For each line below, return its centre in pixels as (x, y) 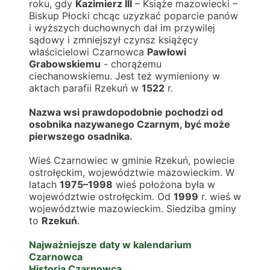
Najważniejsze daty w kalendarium (110, 245)
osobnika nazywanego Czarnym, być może (130, 124)
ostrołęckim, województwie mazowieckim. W (132, 172)
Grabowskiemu (65, 64)
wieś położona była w (164, 184)
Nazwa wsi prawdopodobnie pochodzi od (126, 112)
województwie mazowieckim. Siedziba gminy (133, 209)
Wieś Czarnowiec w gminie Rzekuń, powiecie (132, 160)
